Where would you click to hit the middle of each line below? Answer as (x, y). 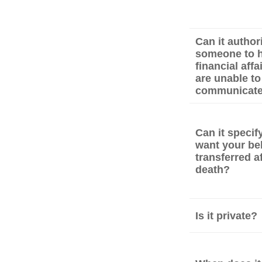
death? (213, 170)
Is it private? (226, 216)
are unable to (228, 78)
